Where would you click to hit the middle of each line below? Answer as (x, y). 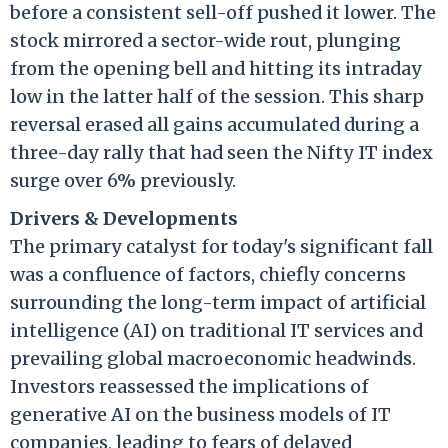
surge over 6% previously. (123, 180)
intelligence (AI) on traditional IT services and (216, 330)
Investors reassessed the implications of (189, 386)
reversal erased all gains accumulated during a (214, 124)
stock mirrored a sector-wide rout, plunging (205, 40)
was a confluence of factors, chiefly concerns (208, 274)
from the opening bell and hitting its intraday (216, 68)
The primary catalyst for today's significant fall (221, 246)
